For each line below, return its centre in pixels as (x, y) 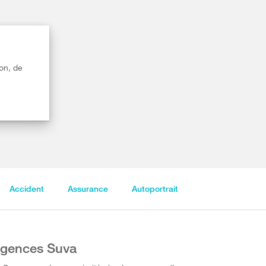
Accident (26, 189)
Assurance (88, 189)
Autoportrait (155, 189)
